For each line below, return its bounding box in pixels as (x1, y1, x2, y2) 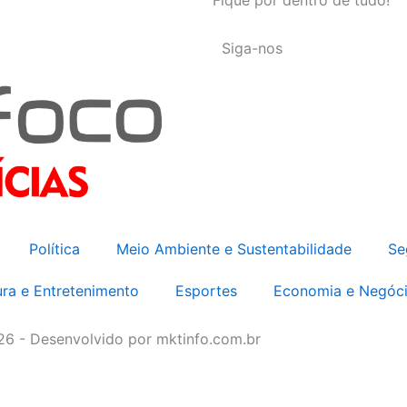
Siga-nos (222, 38, 283, 57)
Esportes (174, 281, 237, 300)
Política (29, 239, 80, 258)
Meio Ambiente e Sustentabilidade (116, 239, 352, 258)
